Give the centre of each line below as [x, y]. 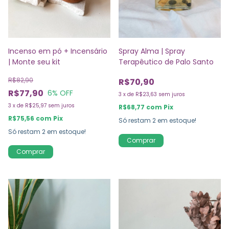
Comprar [31, 151]
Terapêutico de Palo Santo [166, 62]
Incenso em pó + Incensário [58, 51]
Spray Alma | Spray [152, 51]
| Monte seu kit [34, 62]
